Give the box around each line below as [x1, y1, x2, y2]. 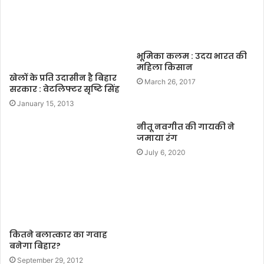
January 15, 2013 [17, 99, 74, 108]
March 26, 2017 [144, 77, 196, 87]
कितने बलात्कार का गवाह [9, 228, 107, 240]
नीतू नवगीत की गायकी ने [137, 121, 235, 133]
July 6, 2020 [144, 148, 186, 157]
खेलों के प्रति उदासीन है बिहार [9, 72, 117, 84]
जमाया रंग [137, 132, 177, 144]
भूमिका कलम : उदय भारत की [137, 50, 247, 62]
